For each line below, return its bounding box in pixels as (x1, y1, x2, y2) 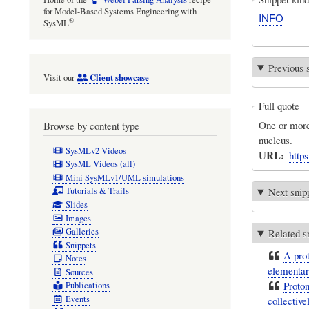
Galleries (65, 226, 99, 238)
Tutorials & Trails (65, 185, 129, 197)
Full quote (258, 99, 299, 113)
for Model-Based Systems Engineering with (43, 6, 197, 18)
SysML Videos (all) (65, 158, 135, 170)
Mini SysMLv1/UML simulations (65, 171, 184, 183)
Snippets (65, 239, 96, 251)
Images (65, 212, 91, 224)
